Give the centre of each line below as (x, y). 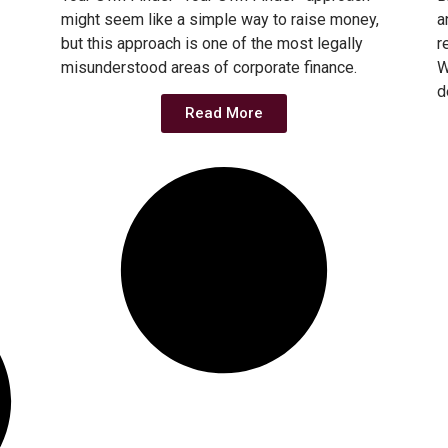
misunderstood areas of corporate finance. (208, 67)
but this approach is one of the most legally (211, 43)
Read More (223, 113)
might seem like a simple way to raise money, (219, 19)
